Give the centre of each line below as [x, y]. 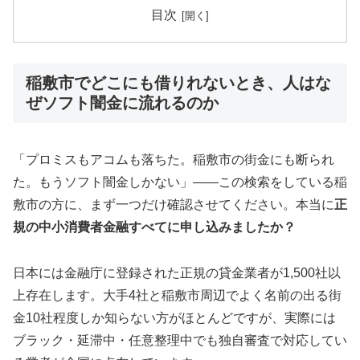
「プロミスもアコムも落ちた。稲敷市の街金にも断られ [174, 160]
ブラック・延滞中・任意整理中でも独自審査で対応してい [180, 341]
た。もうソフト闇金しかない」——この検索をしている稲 [180, 182]
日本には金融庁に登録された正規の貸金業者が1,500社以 [177, 273]
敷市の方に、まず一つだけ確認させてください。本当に [174, 205]
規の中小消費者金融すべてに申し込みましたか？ [154, 227]
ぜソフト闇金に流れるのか [122, 102]
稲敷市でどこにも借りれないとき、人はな [178, 82]
